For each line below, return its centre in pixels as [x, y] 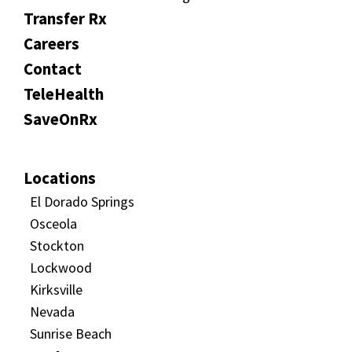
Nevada [52, 311]
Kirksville [56, 289]
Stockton [57, 245]
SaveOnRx [60, 119]
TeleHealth [64, 93]
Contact [53, 68]
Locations [60, 178]
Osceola [53, 223]
